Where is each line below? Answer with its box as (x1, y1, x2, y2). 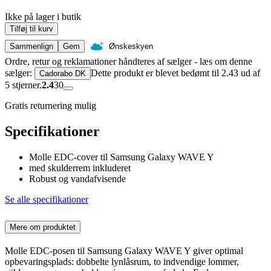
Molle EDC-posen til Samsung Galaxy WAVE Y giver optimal (5, 245, 243, 256)
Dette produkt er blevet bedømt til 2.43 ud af (91, 68, 260, 79)
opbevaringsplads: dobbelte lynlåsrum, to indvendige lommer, (5, 256, 239, 267)
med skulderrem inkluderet (29, 163, 131, 174)
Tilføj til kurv (10, 24, 53, 34)
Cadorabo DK (39, 69, 86, 79)
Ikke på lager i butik (5, 11, 81, 22)
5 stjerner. (5, 80, 42, 91)
